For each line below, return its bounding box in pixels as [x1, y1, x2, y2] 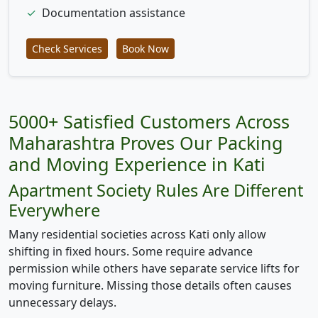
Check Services [32, 41, 102, 55]
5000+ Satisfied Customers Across [9, 109, 290, 133]
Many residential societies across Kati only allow [9, 226, 266, 242]
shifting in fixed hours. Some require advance [9, 243, 253, 259]
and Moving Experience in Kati [9, 151, 265, 176]
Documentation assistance [42, 4, 185, 21]
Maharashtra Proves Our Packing [9, 130, 283, 155]
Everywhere [9, 198, 100, 221]
